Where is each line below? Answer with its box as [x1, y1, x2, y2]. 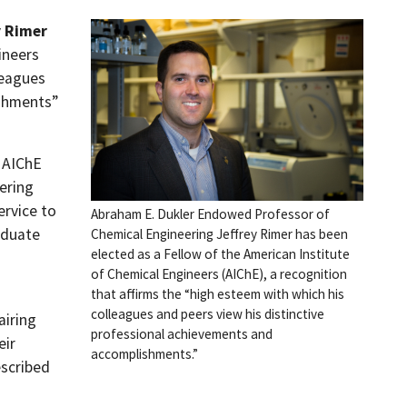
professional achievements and [91, 325, 273, 342]
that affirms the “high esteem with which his [91, 285, 344, 303]
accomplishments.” [91, 345, 198, 362]
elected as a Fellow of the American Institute [91, 245, 350, 263]
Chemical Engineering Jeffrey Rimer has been [91, 225, 348, 243]
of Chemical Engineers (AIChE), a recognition [91, 265, 347, 283]
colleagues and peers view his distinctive [91, 305, 324, 323]
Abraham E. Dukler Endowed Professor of [91, 205, 330, 223]
